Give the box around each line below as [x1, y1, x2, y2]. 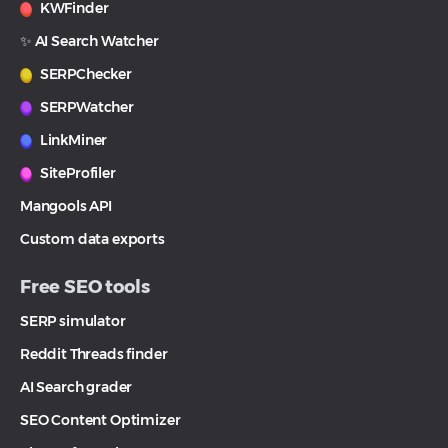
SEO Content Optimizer [20, 411, 181, 430]
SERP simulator [20, 312, 126, 331]
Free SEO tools [20, 276, 150, 299]
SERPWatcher [37, 98, 134, 117]
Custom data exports [20, 230, 165, 249]
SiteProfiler [37, 164, 116, 183]
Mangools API [20, 197, 112, 216]
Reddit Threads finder [20, 345, 168, 364]
